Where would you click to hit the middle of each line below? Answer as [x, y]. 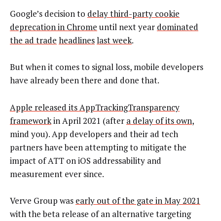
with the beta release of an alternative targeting [100, 214]
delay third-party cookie [133, 13]
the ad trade [33, 40]
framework [31, 120]
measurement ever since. [57, 174]
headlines [77, 40]
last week [114, 40]
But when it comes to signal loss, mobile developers [107, 67]
